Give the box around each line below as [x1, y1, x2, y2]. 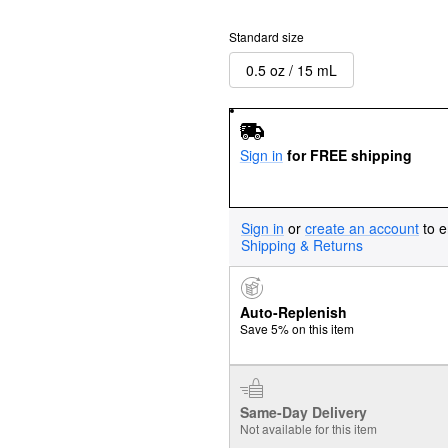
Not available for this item [239, 419, 377, 437]
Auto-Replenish [239, 302, 347, 323]
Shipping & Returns [241, 234, 363, 255]
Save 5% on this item [239, 320, 354, 338]
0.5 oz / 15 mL [246, 59, 337, 80]
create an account [305, 217, 419, 238]
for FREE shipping [286, 144, 412, 165]
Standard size [229, 28, 304, 45]
